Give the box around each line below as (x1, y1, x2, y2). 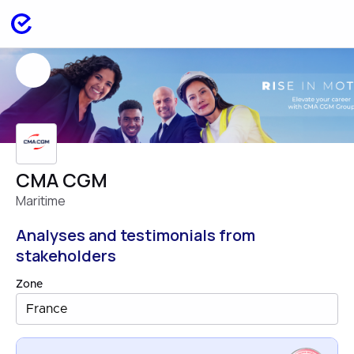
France (26, 303, 68, 315)
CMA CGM (16, 167, 107, 193)
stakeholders (16, 245, 116, 266)
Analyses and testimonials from (16, 224, 255, 246)
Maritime (16, 192, 66, 209)
